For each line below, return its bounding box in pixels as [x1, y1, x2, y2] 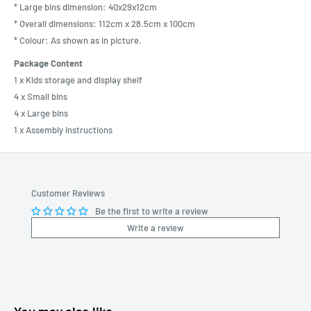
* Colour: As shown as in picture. [14, 34, 142, 46]
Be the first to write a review [95, 205, 208, 217]
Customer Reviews [31, 187, 105, 199]
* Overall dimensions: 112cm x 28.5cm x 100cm [14, 17, 195, 29]
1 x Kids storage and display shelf [14, 74, 142, 85]
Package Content [14, 57, 83, 69]
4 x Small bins [14, 90, 67, 102]
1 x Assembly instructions [14, 124, 112, 135]
